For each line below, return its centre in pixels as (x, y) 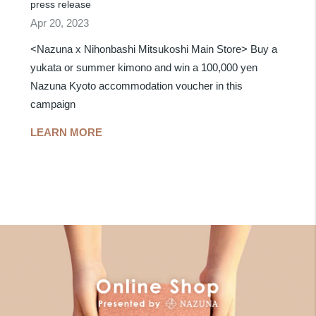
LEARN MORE (67, 133)
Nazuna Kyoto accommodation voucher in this (137, 86)
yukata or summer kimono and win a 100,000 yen (144, 68)
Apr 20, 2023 (60, 23)
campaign (53, 104)
